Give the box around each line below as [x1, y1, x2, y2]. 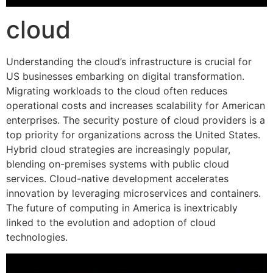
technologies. [6, 231, 68, 244]
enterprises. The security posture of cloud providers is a [6, 114, 265, 127]
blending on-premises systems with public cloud [6, 158, 229, 171]
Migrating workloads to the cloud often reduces [6, 85, 227, 97]
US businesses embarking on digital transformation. [6, 70, 244, 83]
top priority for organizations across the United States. [6, 129, 260, 141]
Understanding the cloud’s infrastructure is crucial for [6, 55, 252, 68]
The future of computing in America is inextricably [6, 202, 238, 214]
